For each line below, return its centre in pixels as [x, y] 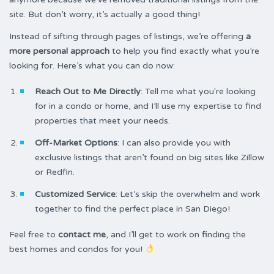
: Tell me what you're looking [198, 91]
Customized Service [76, 194]
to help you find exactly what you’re [184, 51]
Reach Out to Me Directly [88, 91]
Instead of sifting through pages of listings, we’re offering [128, 36]
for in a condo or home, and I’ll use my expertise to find [148, 106]
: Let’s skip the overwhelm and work [188, 194]
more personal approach [59, 51]
